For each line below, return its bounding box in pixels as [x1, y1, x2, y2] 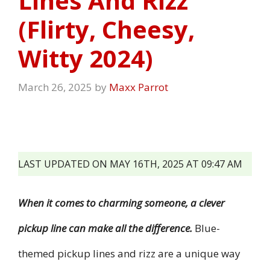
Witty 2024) [18, 42, 153, 75]
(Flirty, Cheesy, [18, 13, 195, 46]
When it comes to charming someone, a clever [18, 195, 225, 210]
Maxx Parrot [109, 80, 168, 94]
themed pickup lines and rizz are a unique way [18, 246, 240, 260]
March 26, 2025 [18, 80, 92, 94]
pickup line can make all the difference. [18, 221, 192, 235]
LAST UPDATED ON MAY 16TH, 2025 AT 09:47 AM [18, 157, 242, 171]
